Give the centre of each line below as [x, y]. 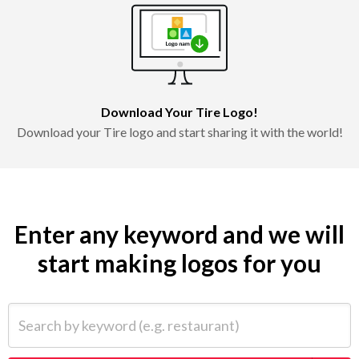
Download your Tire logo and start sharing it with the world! [179, 131]
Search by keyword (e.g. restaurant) [104, 311]
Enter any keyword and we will [179, 234]
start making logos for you [179, 262]
